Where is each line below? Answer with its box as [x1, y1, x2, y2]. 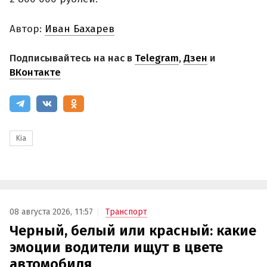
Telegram [135, 52, 179, 65]
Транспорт [105, 206, 147, 217]
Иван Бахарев [45, 22, 114, 35]
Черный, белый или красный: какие [10, 222, 256, 239]
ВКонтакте [10, 66, 61, 79]
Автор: [10, 22, 45, 35]
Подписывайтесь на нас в [10, 52, 135, 65]
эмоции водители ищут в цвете [10, 238, 223, 256]
